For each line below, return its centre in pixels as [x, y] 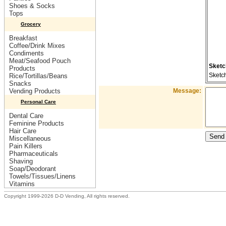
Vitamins [22, 184]
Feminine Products [37, 123]
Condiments [26, 53]
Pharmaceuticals [34, 154]
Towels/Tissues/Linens [42, 176]
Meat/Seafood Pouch [40, 61]
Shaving [21, 161]
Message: [187, 91]
